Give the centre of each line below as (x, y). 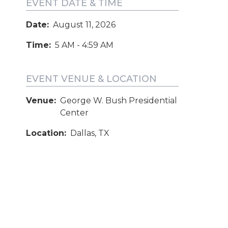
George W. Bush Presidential (119, 101)
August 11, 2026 (84, 25)
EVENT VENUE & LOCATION (91, 79)
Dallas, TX (90, 133)
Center (74, 113)
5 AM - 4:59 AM (84, 45)
